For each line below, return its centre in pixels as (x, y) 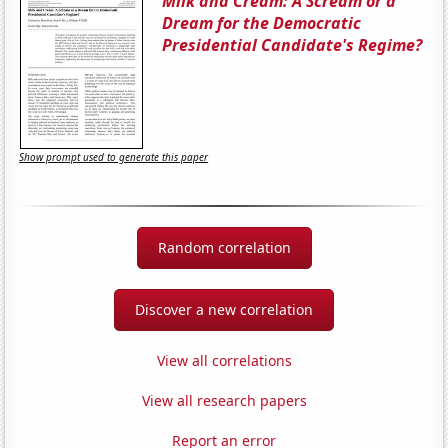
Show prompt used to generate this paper (114, 157)
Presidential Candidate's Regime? (292, 44)
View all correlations (224, 360)
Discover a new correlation (224, 309)
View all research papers (224, 400)
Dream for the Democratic (262, 22)
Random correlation (224, 247)
